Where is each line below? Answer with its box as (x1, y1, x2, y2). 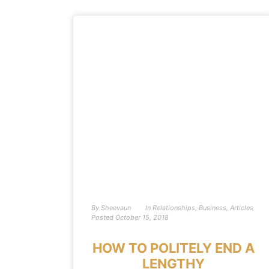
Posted (91, 213, 113, 222)
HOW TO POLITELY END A (92, 240, 255, 256)
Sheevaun (99, 204, 131, 212)
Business (199, 204, 226, 212)
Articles (230, 204, 253, 212)
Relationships (153, 204, 195, 212)
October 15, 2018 (115, 213, 169, 222)
